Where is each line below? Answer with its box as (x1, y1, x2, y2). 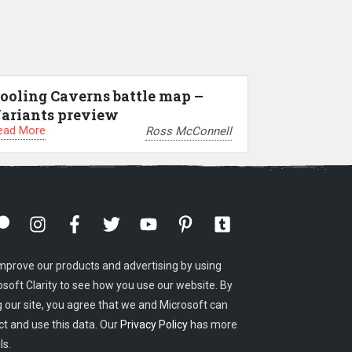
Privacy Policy (120, 318, 189, 331)
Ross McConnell (145, 123, 232, 138)
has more (188, 318, 238, 331)
